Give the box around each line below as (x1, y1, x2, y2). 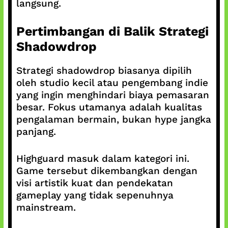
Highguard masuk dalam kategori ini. (16, 152, 189, 164)
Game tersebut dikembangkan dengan (16, 164, 197, 177)
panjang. (16, 126, 56, 137)
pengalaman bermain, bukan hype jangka (16, 113, 211, 125)
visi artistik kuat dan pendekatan (16, 177, 173, 189)
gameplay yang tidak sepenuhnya (16, 189, 174, 201)
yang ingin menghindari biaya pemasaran (16, 89, 209, 101)
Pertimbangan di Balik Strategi (16, 24, 209, 39)
